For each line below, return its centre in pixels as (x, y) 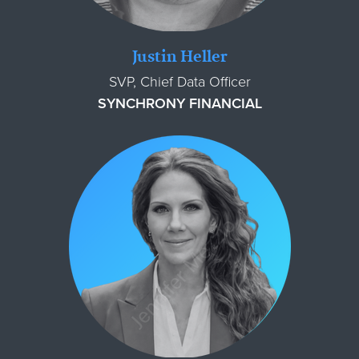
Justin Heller (179, 55)
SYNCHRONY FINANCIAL (179, 103)
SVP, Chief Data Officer (179, 81)
